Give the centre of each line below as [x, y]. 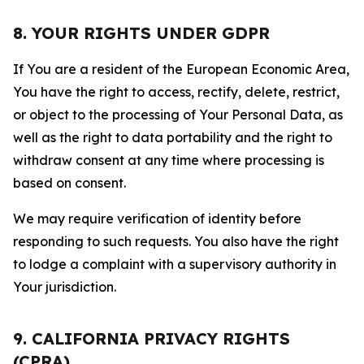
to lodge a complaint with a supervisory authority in [175, 264]
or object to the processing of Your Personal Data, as [178, 115]
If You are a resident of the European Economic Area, [181, 69]
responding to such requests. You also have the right [176, 241]
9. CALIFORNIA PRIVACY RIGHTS [152, 338]
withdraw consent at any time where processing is [169, 160]
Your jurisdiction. [65, 287]
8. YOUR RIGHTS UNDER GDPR [141, 33]
